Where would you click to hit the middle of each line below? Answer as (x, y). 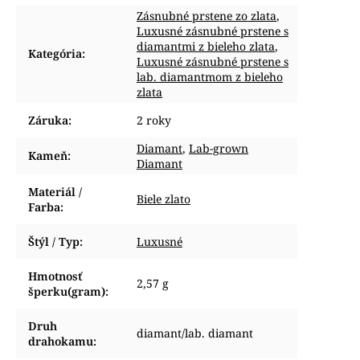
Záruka (48, 120)
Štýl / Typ (54, 241)
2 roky (154, 120)
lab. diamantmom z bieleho (210, 77)
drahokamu (61, 341)
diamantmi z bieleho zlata (206, 46)
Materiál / (55, 192)
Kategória (55, 53)
